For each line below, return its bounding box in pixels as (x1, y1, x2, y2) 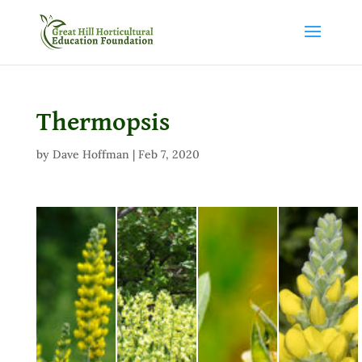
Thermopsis (36, 110, 170, 136)
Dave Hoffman (52, 147, 129, 162)
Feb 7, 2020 (137, 147, 200, 162)
